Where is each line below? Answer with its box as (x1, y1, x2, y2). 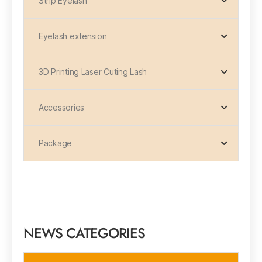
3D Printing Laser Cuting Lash (39, 67, 147, 77)
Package (39, 138, 73, 148)
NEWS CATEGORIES (23, 223, 146, 243)
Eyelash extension (39, 31, 107, 41)
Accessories (39, 102, 85, 112)
